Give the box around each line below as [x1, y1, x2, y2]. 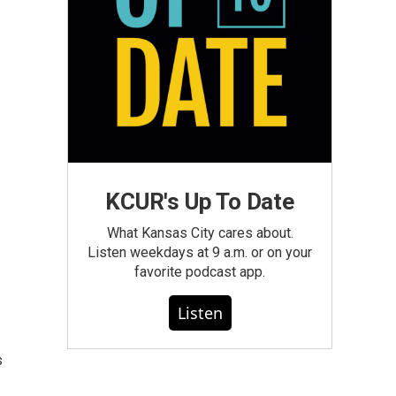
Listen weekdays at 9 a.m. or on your [88, 244, 312, 261]
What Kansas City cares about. [106, 225, 293, 241]
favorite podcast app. [134, 263, 265, 280]
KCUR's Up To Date [105, 188, 294, 215]
